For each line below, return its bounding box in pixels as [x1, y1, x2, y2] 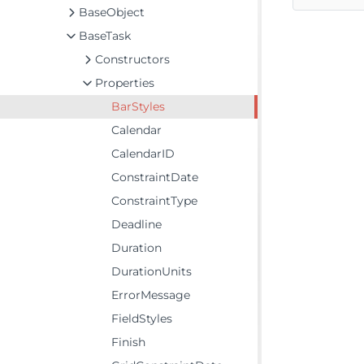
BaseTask [79, 28, 131, 43]
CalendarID [111, 146, 175, 161]
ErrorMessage [111, 288, 190, 302]
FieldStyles [111, 311, 172, 326]
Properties [95, 76, 154, 90]
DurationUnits [111, 264, 192, 279]
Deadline [111, 217, 162, 232]
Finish [111, 335, 145, 349]
